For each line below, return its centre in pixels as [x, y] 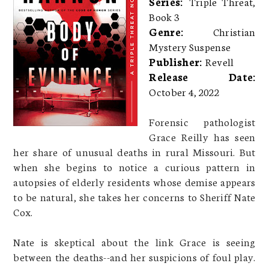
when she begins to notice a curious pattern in [134, 166]
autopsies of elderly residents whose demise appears [134, 181]
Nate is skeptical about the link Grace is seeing [134, 241]
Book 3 [165, 16]
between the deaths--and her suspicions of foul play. [134, 256]
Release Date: [202, 76]
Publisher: [177, 61]
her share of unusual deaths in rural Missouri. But [134, 151]
